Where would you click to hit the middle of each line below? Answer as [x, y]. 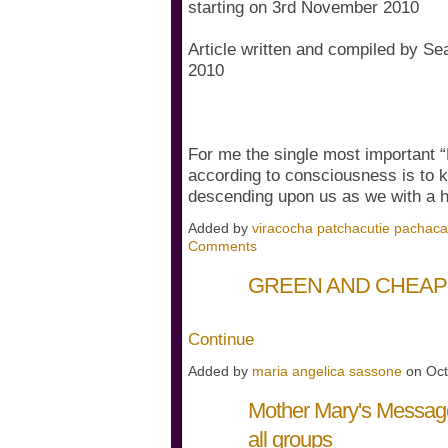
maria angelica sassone [327, 370]
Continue [221, 339]
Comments [222, 245]
